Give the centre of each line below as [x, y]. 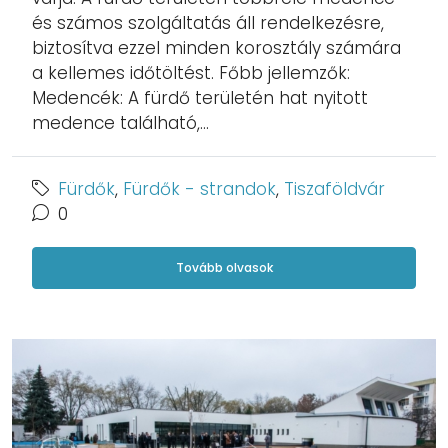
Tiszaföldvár [334, 189]
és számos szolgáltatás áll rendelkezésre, [208, 23]
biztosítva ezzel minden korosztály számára [216, 48]
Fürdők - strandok [199, 189]
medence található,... [120, 123]
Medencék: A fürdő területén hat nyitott [200, 98]
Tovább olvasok [224, 268]
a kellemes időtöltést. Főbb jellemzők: [191, 73]
